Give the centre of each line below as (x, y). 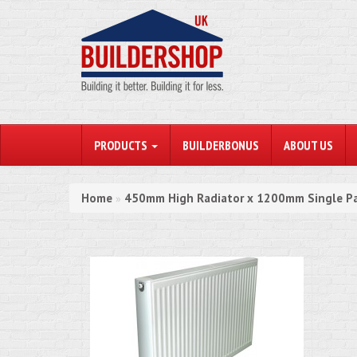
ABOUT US (308, 145)
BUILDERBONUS (221, 145)
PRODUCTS (122, 145)
